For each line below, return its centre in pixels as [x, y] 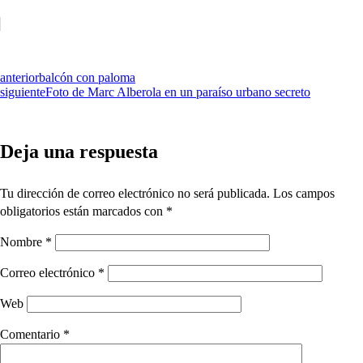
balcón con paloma [87, 77]
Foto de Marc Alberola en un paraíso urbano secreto [178, 92]
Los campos [304, 193]
